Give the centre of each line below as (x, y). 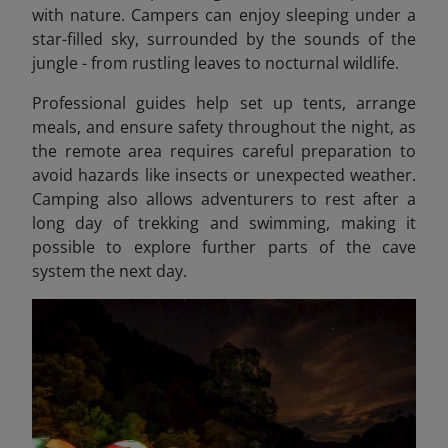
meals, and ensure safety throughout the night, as (224, 126)
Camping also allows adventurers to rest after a (224, 198)
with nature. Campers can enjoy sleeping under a (224, 14)
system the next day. (109, 270)
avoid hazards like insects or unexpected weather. (224, 174)
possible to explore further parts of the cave (224, 246)
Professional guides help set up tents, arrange (224, 102)
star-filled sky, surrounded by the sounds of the (224, 38)
